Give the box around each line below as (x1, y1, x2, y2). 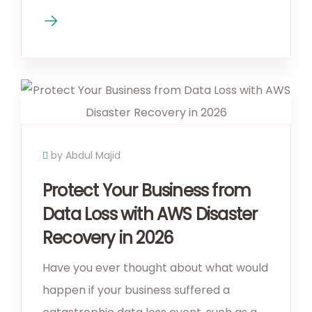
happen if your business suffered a (42, 282, 230, 299)
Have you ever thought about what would (42, 260, 268, 276)
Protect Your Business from (42, 179, 251, 203)
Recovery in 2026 (42, 226, 173, 250)
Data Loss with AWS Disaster (42, 203, 258, 226)
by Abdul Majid (51, 148, 120, 163)
